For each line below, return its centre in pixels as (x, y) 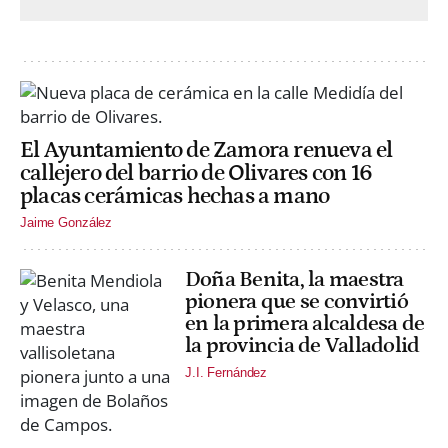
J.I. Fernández (226, 372)
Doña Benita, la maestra (294, 280)
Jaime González (66, 223)
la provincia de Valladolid (302, 346)
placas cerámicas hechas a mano (175, 197)
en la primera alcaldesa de (305, 324)
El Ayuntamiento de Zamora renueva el (206, 151)
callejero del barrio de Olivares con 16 (196, 174)
